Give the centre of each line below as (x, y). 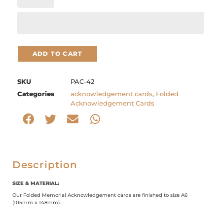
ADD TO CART (58, 53)
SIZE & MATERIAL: (36, 183)
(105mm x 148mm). (37, 202)
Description (45, 165)
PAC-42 (82, 81)
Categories (36, 93)
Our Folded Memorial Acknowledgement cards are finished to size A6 (100, 195)
